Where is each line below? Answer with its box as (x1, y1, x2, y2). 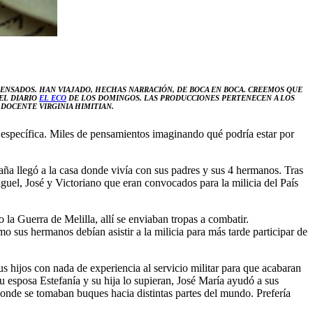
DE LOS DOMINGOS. (66, 93, 142, 102)
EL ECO (39, 93, 66, 102)
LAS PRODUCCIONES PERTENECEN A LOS (144, 93, 295, 102)
